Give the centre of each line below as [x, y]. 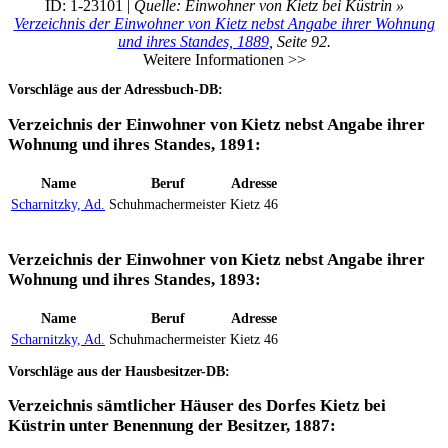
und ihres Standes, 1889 [193, 42]
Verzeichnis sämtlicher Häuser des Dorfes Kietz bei [197, 406]
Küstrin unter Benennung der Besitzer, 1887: [172, 426]
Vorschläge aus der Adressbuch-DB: [115, 89]
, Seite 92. [299, 42]
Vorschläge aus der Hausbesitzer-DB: [119, 370]
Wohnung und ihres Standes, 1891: [134, 145]
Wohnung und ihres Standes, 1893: [134, 279]
